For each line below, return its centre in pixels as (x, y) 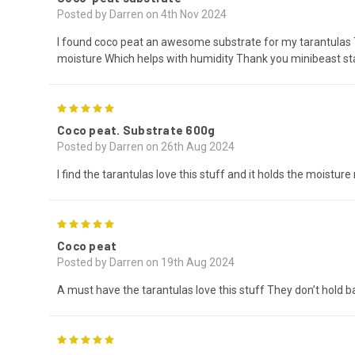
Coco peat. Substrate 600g (136, 130)
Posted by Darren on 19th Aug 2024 (146, 263)
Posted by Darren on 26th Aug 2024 (146, 147)
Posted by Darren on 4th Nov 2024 (142, 15)
